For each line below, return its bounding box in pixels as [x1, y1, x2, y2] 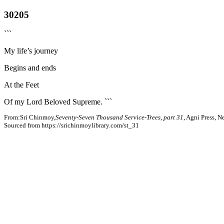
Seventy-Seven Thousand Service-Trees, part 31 [55, 113, 183, 121]
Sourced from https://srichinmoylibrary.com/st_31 [4, 121, 139, 129]
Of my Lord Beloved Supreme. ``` [4, 97, 112, 106]
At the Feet [4, 80, 39, 89]
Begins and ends [4, 63, 56, 72]
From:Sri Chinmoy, [4, 113, 55, 121]
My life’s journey [4, 46, 58, 55]
